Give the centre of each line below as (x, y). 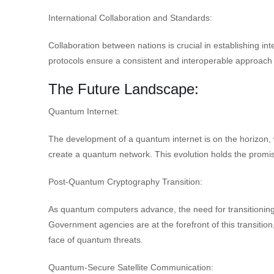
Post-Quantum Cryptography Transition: (125, 181)
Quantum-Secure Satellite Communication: (131, 267)
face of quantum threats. (96, 239)
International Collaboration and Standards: (130, 17)
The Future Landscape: (124, 89)
